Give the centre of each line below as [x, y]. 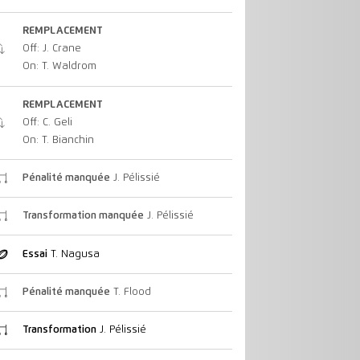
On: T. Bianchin [58, 140]
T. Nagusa [73, 254]
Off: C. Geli [47, 122]
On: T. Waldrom [59, 67]
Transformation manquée [83, 216]
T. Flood [130, 292]
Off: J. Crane [51, 49]
